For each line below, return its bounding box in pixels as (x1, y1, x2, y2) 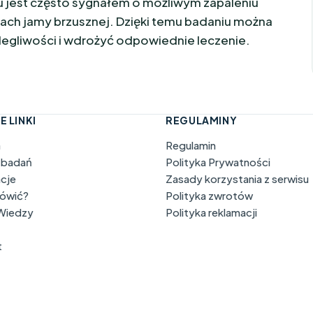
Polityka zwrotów (166, 189, 254, 202)
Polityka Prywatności (166, 155, 271, 168)
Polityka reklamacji (166, 205, 258, 219)
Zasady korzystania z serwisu (166, 172, 310, 185)
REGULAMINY (166, 114, 238, 126)
